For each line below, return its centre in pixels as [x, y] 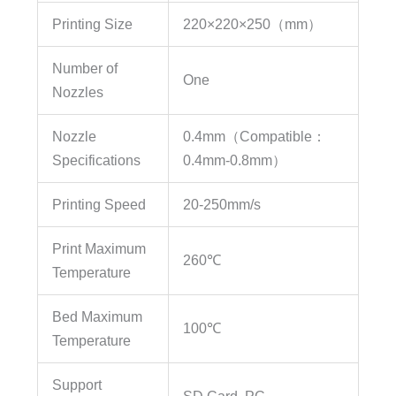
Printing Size [93, 23]
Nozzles [78, 91]
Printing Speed [99, 204]
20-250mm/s [222, 204]
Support [77, 384]
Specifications [97, 160]
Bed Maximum [98, 316]
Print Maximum [99, 248]
